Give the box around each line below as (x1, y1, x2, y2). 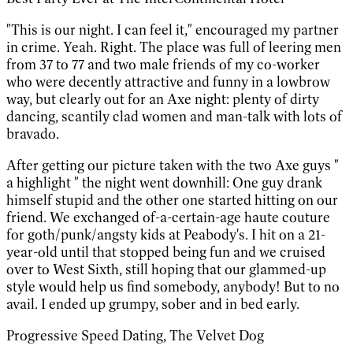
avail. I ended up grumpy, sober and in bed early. (6, 295, 299, 313)
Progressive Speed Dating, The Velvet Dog (6, 326, 264, 344)
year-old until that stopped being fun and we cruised (6, 243, 325, 261)
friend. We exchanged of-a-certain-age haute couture (6, 208, 330, 226)
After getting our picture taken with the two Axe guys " (6, 156, 339, 174)
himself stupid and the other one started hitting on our (6, 191, 338, 209)
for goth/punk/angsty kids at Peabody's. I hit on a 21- (6, 225, 325, 243)
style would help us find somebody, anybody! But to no (6, 277, 340, 295)
